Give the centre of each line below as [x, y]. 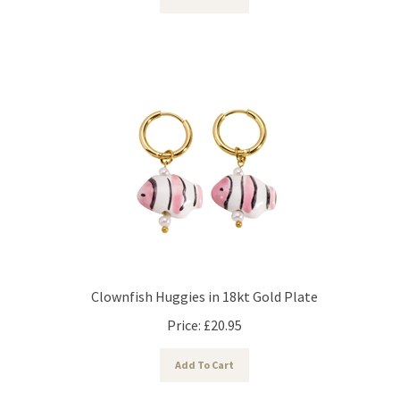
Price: [184, 317]
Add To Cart [204, 356]
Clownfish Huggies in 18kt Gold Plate [204, 288]
